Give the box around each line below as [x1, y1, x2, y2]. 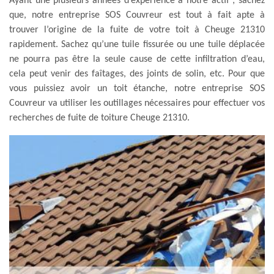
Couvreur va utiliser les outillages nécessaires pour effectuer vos [9, 98, 265, 108]
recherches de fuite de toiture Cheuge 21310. [9, 113, 190, 123]
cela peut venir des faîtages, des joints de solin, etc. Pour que [9, 68, 265, 79]
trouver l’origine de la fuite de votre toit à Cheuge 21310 [9, 24, 265, 35]
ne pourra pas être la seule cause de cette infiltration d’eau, [9, 54, 265, 64]
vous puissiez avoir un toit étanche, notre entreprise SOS [9, 83, 265, 94]
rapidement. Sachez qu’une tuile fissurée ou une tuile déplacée [9, 39, 265, 50]
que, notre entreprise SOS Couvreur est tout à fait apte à [9, 10, 265, 20]
